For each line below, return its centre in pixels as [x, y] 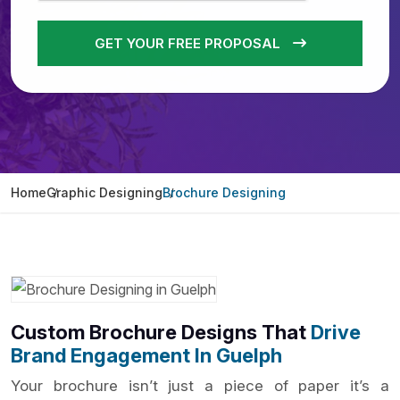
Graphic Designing [104, 192]
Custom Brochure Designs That [161, 332]
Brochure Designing [224, 192]
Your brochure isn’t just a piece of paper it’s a [200, 385]
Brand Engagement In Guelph [146, 355]
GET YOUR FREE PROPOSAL [189, 43]
